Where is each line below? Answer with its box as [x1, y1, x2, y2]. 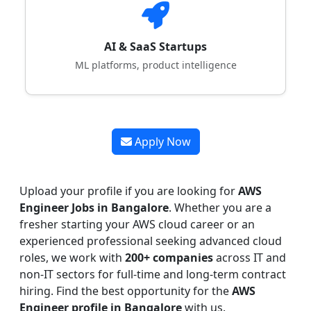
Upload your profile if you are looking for [19, 183, 238, 199]
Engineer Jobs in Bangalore [19, 200, 169, 216]
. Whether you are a [169, 200, 271, 216]
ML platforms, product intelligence [74, 58, 237, 72]
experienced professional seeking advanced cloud [19, 233, 282, 249]
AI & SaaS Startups [104, 39, 207, 55]
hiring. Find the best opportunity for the [19, 283, 232, 299]
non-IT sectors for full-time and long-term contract [19, 267, 286, 283]
